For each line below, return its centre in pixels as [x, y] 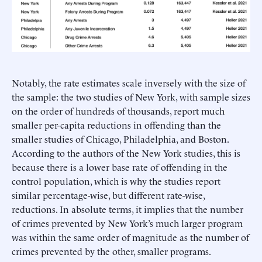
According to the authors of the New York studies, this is [126, 153]
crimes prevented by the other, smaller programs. [111, 251]
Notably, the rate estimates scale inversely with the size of [129, 83]
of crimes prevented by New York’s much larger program [127, 223]
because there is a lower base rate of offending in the [120, 167]
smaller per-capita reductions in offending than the [116, 125]
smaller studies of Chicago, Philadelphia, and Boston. [120, 139]
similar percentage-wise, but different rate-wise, [108, 195]
